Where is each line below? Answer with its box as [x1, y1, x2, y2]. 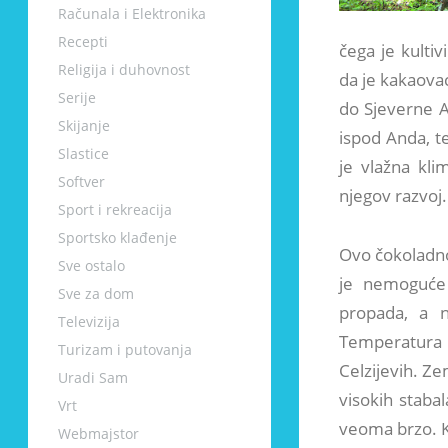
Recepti [58, 32, 108, 51]
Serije [58, 88, 96, 107]
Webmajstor [58, 424, 139, 443]
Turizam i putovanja [58, 340, 192, 359]
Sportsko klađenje [58, 228, 177, 247]
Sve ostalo [58, 256, 125, 275]
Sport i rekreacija [58, 200, 172, 219]
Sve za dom [58, 284, 134, 303]
